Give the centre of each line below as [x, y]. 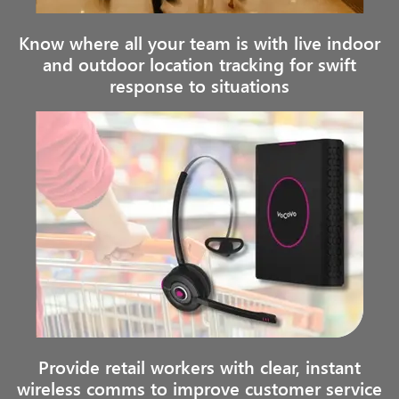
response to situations [199, 85]
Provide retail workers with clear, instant [199, 366]
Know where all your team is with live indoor [199, 42]
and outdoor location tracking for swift [199, 64]
